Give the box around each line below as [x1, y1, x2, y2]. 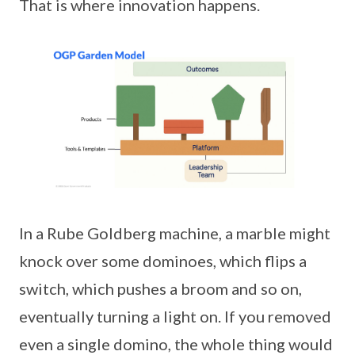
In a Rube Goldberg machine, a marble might [19, 223, 330, 243]
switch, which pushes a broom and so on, [19, 279, 302, 299]
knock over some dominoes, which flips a [19, 251, 307, 271]
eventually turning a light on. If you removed [19, 307, 331, 326]
